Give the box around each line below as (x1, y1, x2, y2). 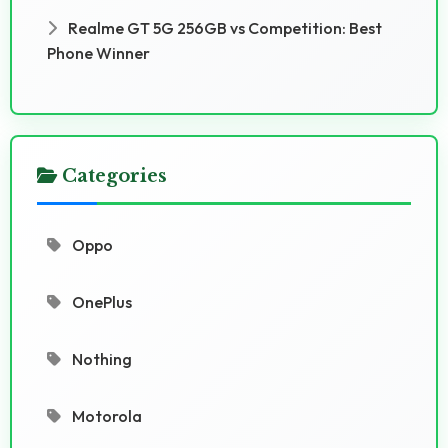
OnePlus (69, 291, 132, 312)
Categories (57, 164, 167, 187)
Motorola (69, 405, 142, 426)
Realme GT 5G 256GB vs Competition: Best (65, 17, 382, 38)
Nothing (69, 348, 132, 369)
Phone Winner (47, 42, 150, 63)
